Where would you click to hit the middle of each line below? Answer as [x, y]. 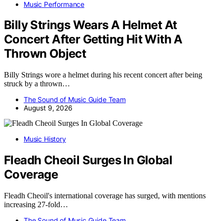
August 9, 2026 [48, 108]
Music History [45, 139]
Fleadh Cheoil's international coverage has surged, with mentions [105, 196]
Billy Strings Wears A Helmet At [91, 25]
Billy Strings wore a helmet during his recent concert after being [103, 75]
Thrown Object [45, 54]
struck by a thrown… [37, 84]
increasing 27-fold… [36, 205]
